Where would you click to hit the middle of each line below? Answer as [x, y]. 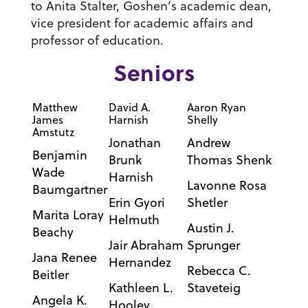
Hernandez [140, 263]
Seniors [154, 73]
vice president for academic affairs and [142, 23]
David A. [129, 108]
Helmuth [134, 220]
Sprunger [213, 245]
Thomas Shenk [229, 160]
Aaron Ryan [216, 108]
